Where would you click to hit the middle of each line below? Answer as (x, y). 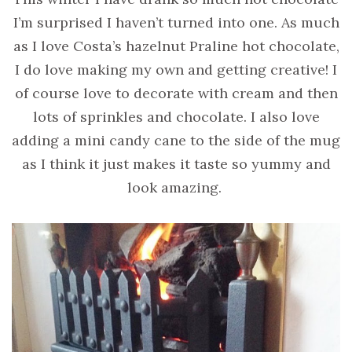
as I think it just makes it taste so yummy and (176, 164)
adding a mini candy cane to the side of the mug (176, 141)
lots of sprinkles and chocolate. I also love (176, 117)
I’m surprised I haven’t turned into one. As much (176, 23)
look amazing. (174, 188)
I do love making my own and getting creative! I (176, 70)
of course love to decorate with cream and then (176, 93)
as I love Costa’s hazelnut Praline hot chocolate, (176, 46)
